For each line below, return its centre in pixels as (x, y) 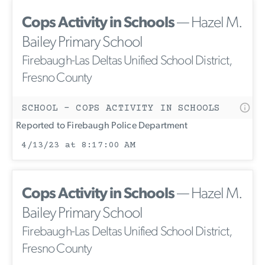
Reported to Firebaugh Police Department (100, 126)
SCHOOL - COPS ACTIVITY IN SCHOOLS (121, 109)
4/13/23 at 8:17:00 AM (78, 146)
